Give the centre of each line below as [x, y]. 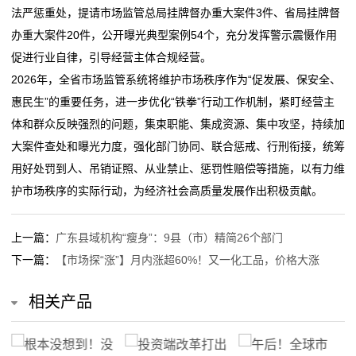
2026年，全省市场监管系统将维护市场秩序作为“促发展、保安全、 [176, 79]
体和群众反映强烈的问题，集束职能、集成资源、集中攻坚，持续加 [178, 124]
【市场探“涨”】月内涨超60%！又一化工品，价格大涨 [188, 259]
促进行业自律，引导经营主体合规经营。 [111, 57]
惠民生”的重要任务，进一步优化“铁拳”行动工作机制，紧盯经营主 [173, 101]
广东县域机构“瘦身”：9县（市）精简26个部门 [169, 237]
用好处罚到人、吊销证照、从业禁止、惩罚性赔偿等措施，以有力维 [178, 168]
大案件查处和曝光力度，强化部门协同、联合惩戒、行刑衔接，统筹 [178, 146]
